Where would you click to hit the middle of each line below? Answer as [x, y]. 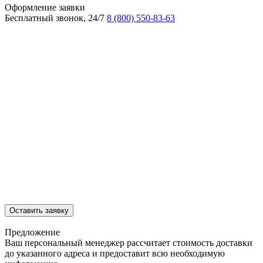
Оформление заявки [45, 7]
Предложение [32, 232]
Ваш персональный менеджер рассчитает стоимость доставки [129, 242]
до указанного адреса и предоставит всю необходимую [115, 253]
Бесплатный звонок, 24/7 [55, 18]
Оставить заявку [39, 210]
